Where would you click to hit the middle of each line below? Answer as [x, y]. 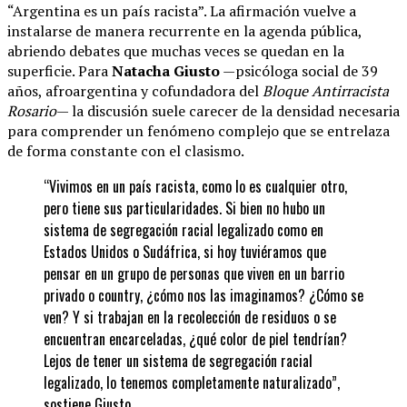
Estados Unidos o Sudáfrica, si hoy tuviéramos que [185, 251]
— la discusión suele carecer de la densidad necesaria [228, 110]
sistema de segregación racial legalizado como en [184, 229]
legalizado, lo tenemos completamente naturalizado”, [192, 382]
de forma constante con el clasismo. [126, 150]
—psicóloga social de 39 [299, 70]
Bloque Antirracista [326, 90]
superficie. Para [60, 70]
